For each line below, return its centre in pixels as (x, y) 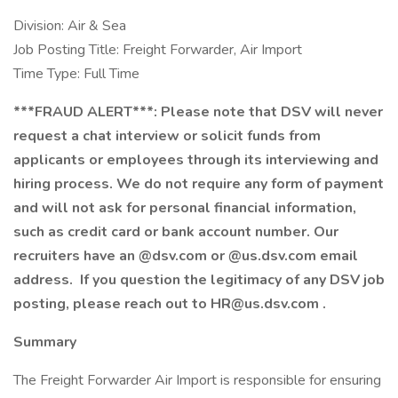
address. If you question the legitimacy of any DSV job (199, 280)
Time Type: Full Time (76, 74)
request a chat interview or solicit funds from (167, 136)
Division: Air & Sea (72, 26)
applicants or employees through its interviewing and (196, 160)
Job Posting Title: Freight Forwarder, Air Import (159, 50)
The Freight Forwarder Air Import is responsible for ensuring (197, 380)
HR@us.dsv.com (267, 304)
